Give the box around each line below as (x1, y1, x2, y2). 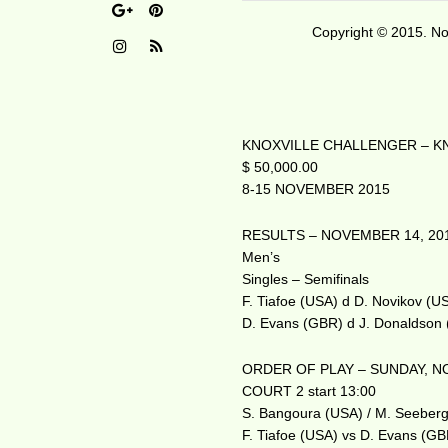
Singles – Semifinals (242, 271, 370, 287)
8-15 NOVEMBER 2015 (242, 181, 391, 197)
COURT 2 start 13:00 (242, 383, 377, 399)
